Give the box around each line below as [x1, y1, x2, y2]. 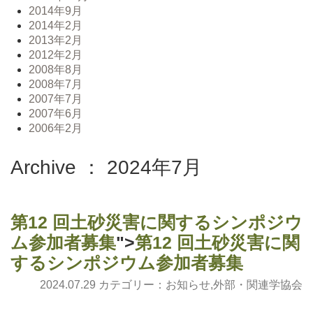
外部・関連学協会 [213, 278, 303, 291]
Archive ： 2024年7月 [10, 156, 202, 178]
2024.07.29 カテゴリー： [40, 278, 166, 291]
